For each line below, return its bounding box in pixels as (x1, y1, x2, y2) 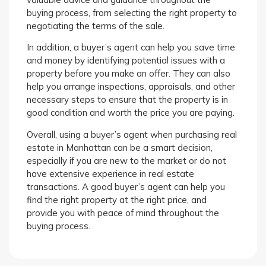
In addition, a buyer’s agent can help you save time (27, 42, 235, 53)
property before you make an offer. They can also (27, 68, 230, 80)
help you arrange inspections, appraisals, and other (27, 81, 235, 93)
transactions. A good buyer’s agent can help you (27, 180, 225, 192)
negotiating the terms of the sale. (27, 20, 164, 31)
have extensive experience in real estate (27, 167, 194, 179)
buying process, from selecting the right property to (27, 7, 237, 18)
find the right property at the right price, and (27, 194, 207, 205)
